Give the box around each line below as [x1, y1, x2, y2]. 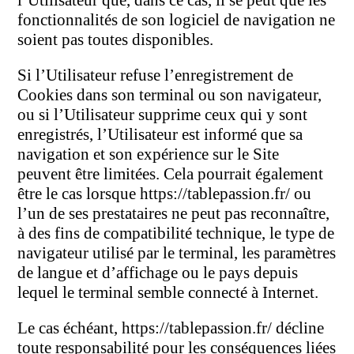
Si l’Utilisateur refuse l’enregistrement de [17, 66, 294, 85]
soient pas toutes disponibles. [17, 30, 214, 50]
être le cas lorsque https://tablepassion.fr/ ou [17, 184, 312, 204]
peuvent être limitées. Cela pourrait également [17, 164, 324, 184]
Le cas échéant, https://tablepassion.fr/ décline [17, 318, 325, 338]
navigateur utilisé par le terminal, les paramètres [17, 243, 337, 263]
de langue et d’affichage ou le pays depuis [17, 263, 299, 283]
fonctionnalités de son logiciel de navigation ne [17, 10, 336, 30]
